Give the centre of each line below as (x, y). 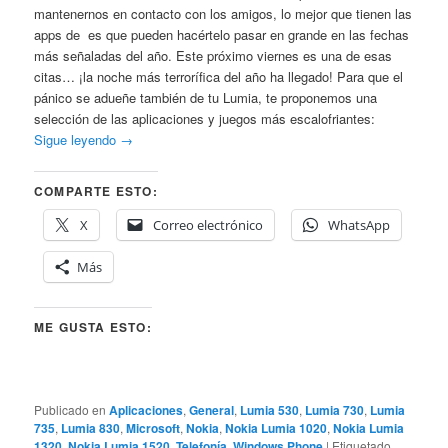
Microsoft (153, 428)
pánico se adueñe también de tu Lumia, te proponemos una (206, 98)
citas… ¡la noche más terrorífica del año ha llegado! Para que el (219, 77)
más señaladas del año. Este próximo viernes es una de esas (213, 56)
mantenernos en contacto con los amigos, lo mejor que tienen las (223, 14)
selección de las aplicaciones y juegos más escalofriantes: (205, 119)
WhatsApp (359, 225)
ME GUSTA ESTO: (93, 327)
